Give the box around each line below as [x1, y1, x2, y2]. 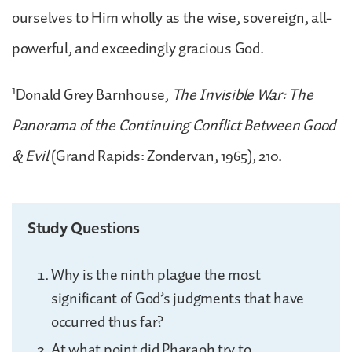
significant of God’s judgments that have [51, 285, 305, 311]
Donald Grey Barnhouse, [15, 82, 172, 108]
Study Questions [27, 216, 140, 237]
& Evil [12, 143, 52, 169]
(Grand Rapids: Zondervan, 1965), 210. [51, 143, 283, 169]
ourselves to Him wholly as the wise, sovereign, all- [12, 5, 332, 31]
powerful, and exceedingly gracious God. [12, 35, 264, 61]
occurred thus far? [51, 309, 164, 335]
